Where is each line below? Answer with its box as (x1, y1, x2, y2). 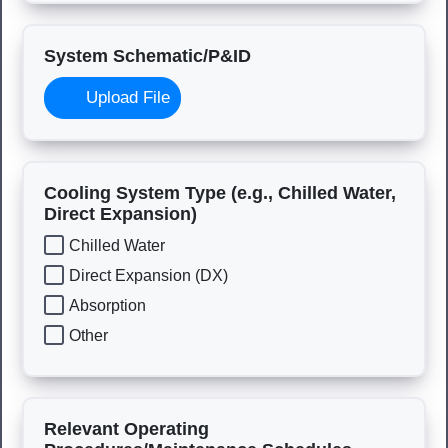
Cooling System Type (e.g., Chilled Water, (44, 183, 396, 203)
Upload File (81, 88, 171, 107)
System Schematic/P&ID (44, 46, 251, 66)
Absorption (69, 296, 146, 314)
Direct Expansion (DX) (69, 266, 228, 284)
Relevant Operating (44, 419, 209, 439)
